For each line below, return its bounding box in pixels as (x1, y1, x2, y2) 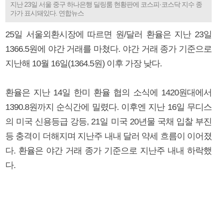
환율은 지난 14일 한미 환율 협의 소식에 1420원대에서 (5, 87, 212, 97)
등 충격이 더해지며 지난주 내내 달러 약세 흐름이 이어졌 (5, 131, 212, 141)
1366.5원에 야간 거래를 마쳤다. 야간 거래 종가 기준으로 (5, 44, 212, 54)
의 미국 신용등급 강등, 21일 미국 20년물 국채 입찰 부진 (5, 116, 212, 126)
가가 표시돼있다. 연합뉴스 (10, 9, 84, 17)
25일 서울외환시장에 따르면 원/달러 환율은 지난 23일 (5, 29, 212, 39)
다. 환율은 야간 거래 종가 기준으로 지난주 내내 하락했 (5, 145, 212, 155)
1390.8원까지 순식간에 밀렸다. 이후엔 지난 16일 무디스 (5, 102, 212, 112)
